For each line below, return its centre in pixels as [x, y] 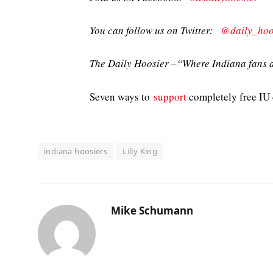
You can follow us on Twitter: [155, 30]
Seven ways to [122, 96]
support [170, 96]
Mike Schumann [152, 210]
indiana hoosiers [76, 151]
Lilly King [140, 151]
